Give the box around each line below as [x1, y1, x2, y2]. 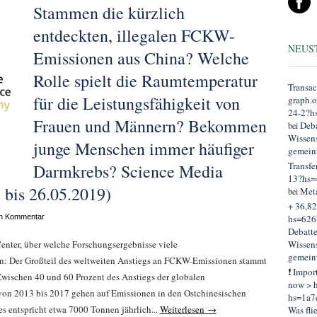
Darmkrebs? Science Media [33, 160, 223, 183]
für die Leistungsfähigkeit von [33, 92, 240, 115]
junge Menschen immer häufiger [33, 137, 254, 160]
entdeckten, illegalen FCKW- [33, 24, 235, 47]
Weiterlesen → [159, 303, 217, 316]
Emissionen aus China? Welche [33, 47, 249, 69]
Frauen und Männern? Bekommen [33, 115, 267, 137]
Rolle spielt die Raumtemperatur [33, 69, 258, 92]
